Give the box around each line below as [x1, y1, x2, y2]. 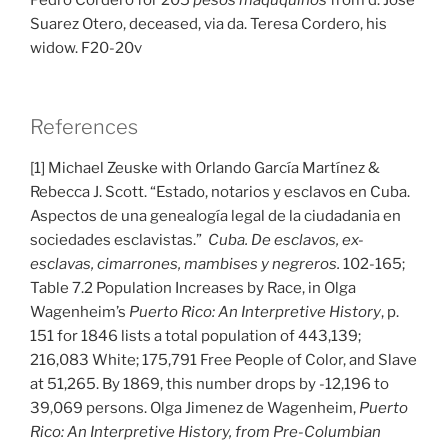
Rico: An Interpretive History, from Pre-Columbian [30, 422, 381, 441]
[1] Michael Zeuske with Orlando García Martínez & [30, 158, 380, 177]
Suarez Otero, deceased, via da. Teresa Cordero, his [30, 15, 387, 33]
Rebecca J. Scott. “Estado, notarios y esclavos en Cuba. [30, 182, 410, 201]
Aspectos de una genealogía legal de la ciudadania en [30, 206, 401, 225]
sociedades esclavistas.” [30, 230, 208, 249]
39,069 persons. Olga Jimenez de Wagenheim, [30, 398, 359, 417]
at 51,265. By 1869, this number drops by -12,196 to [30, 374, 389, 393]
